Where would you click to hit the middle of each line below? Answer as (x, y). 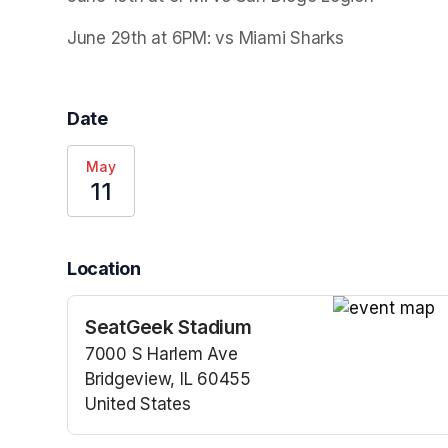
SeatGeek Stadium (168, 326)
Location (104, 268)
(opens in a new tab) (167, 428)
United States (138, 403)
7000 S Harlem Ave (161, 353)
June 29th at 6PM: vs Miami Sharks (205, 37)
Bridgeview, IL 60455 (168, 378)
